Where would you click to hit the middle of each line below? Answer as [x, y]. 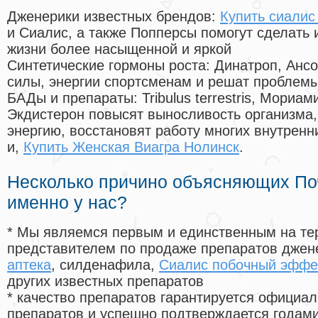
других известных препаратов [105, 281]
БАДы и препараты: [75, 98]
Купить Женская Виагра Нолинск [131, 147]
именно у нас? [67, 203]
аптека [29, 265]
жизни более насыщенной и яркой [119, 49]
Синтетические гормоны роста [106, 66]
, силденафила [101, 265]
